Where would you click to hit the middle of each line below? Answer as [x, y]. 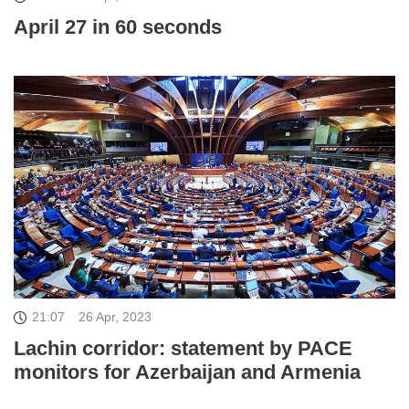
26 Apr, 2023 [115, 316]
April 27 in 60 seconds [118, 27]
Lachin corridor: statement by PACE [183, 348]
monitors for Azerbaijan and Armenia [187, 372]
